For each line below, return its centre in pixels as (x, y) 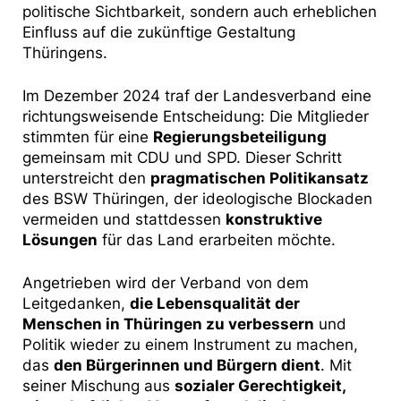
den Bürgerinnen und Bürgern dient (187, 366)
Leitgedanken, (76, 304)
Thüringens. (65, 53)
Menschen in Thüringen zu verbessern (168, 324)
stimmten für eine (88, 137)
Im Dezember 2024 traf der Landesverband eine (197, 96)
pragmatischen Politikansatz (260, 179)
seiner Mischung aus (98, 386)
